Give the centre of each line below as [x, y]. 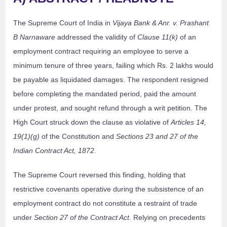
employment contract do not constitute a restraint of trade [105, 203]
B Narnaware [34, 37]
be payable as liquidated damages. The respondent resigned [111, 80]
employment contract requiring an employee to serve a [101, 51]
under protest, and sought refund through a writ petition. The [110, 108]
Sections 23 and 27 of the [157, 137]
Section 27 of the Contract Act [82, 218]
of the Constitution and [78, 137]
